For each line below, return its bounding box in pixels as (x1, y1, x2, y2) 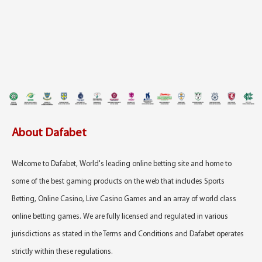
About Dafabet (12, 127, 87, 139)
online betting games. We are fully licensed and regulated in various (12, 213, 228, 221)
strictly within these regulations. (12, 248, 113, 256)
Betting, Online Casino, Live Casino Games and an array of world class (12, 195, 236, 204)
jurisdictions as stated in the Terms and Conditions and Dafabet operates (12, 230, 244, 239)
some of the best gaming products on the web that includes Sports (12, 178, 225, 186)
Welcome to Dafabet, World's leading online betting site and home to (12, 160, 232, 168)
